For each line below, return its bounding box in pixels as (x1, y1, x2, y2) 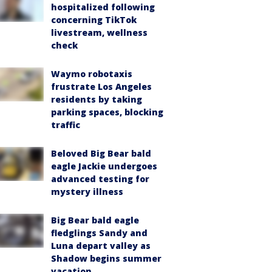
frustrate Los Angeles (51, 81, 152, 92)
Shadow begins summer (51, 253, 161, 264)
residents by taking (51, 93, 142, 105)
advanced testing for (51, 173, 149, 185)
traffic (51, 119, 80, 131)
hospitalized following (51, 1, 155, 13)
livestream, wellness (51, 27, 148, 38)
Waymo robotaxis (51, 68, 132, 80)
